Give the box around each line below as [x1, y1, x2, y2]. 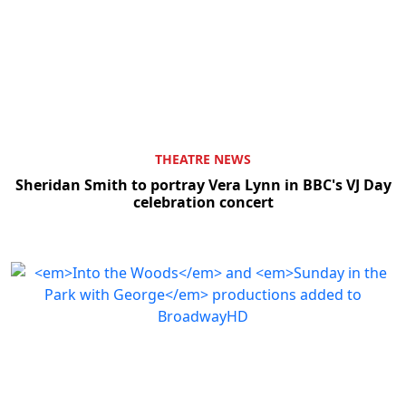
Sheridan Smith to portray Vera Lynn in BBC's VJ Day [14, 175, 391, 196]
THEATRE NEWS [155, 150, 251, 169]
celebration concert [132, 192, 274, 213]
